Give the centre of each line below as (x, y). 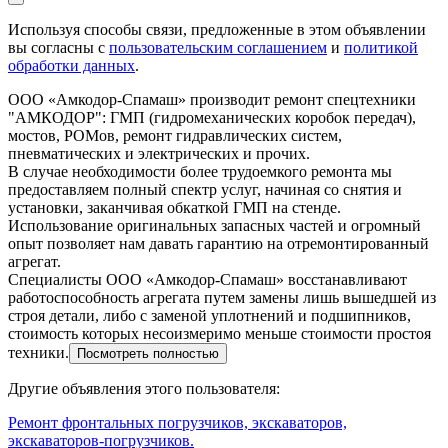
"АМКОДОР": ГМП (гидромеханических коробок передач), (212, 118)
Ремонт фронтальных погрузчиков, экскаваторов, (177, 423)
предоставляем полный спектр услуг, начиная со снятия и (205, 190)
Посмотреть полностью (148, 354)
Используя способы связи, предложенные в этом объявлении (217, 30)
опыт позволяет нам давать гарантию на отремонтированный (218, 244)
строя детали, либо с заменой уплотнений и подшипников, (209, 316)
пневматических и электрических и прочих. (159, 154)
